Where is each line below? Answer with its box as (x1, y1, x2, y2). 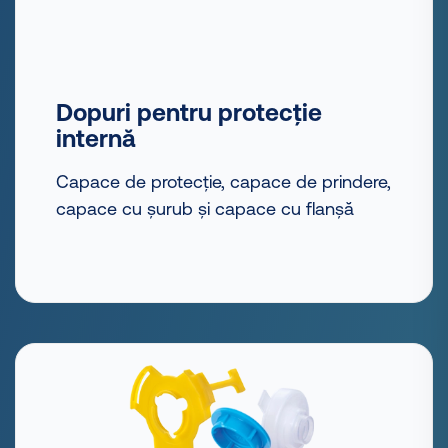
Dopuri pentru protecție (56, 99, 322, 127)
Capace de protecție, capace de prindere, (56, 171, 391, 193)
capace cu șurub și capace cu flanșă (56, 198, 354, 220)
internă (56, 125, 135, 153)
